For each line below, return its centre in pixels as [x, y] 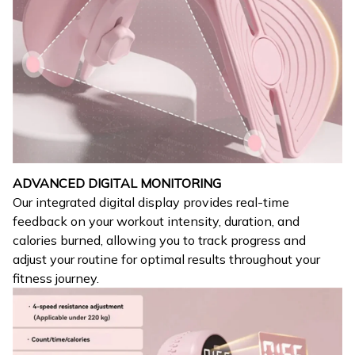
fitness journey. [56, 278]
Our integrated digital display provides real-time [151, 202]
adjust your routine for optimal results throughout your [166, 259]
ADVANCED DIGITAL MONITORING [117, 183]
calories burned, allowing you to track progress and [159, 240]
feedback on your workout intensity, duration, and [156, 221]
